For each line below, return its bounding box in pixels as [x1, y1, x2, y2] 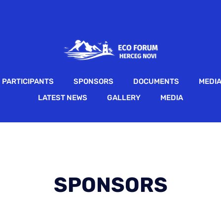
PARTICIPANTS [2, 76, 54, 86]
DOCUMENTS [133, 76, 179, 86]
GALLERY [107, 93, 141, 102]
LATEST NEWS [38, 93, 87, 102]
